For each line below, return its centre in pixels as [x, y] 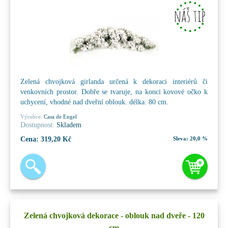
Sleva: [181, 138]
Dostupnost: [37, 125]
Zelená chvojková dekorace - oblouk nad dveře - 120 [114, 215]
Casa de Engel [60, 116]
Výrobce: [31, 116]
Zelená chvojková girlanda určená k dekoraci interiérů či [114, 81]
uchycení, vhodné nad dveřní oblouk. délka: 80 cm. [94, 102]
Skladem [68, 125]
